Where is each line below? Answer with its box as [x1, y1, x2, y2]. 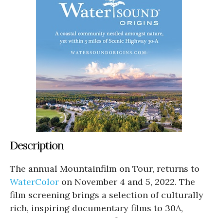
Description [10, 138, 64, 152]
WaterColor [10, 176, 59, 187]
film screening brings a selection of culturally [10, 189, 203, 200]
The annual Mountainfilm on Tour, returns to [10, 163, 200, 174]
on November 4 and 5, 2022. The [59, 176, 195, 187]
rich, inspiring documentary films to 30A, [10, 202, 183, 214]
